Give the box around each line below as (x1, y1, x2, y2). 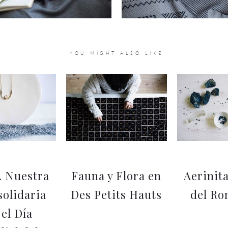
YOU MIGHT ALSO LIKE (70, 51, 163, 56)
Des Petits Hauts (71, 186, 162, 202)
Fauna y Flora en (71, 167, 162, 183)
